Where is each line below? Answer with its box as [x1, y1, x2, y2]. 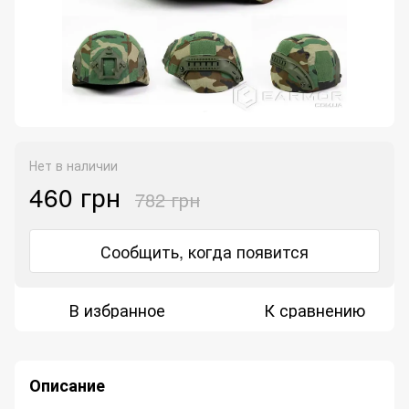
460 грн [29, 178, 121, 215]
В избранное [68, 298, 165, 322]
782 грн [135, 186, 200, 214]
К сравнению [263, 298, 365, 322]
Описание [29, 373, 105, 398]
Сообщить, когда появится [100, 239, 309, 264]
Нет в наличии [29, 156, 118, 175]
